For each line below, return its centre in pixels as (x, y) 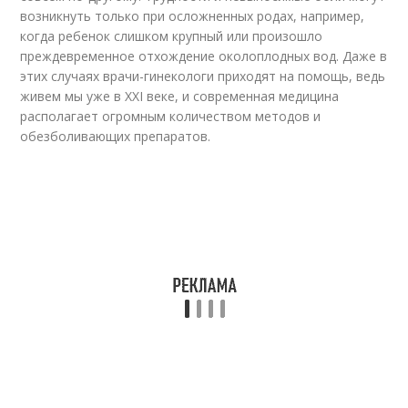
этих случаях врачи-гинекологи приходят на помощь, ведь (203, 76)
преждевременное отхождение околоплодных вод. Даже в (204, 56)
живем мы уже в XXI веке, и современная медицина (180, 97)
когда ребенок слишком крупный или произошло (172, 36)
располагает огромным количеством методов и (171, 117)
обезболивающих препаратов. (116, 137)
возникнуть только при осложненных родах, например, (193, 16)
